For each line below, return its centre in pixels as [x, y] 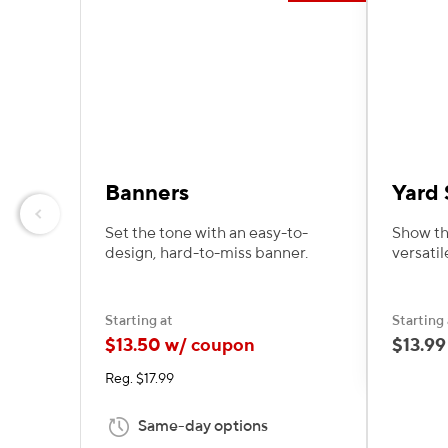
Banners [147, 193]
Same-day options [203, 426]
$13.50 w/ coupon [180, 345]
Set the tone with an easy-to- [206, 233]
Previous [71, 222]
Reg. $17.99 [139, 378]
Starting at [139, 320]
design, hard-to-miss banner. [206, 253]
